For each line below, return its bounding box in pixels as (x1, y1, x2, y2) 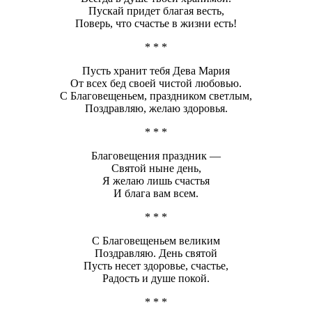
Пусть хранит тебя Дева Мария (82, 65, 230, 77)
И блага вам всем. (114, 187, 198, 200)
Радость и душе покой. (102, 272, 210, 285)
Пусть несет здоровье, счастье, (84, 260, 228, 272)
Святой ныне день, (111, 162, 201, 175)
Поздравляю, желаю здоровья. (84, 102, 228, 115)
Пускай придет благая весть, (88, 5, 224, 17)
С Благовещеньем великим (92, 235, 220, 247)
